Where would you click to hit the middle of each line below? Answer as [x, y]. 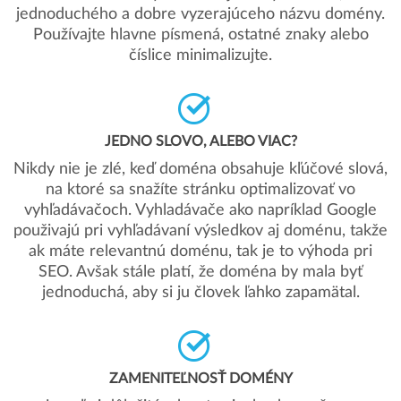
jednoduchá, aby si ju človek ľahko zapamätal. [200, 293]
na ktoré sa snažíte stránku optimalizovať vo [200, 190]
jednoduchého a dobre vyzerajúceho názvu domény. [200, 14]
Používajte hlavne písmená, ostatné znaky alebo [200, 35]
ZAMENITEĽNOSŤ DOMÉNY [200, 379]
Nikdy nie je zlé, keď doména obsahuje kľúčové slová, [200, 169]
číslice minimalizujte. [200, 55]
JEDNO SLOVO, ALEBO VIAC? [200, 141]
